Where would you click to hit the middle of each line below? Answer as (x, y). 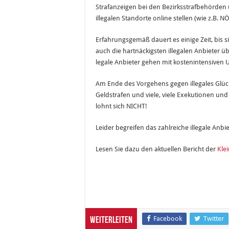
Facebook (168, 219)
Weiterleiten (111, 221)
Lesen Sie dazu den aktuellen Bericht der (156, 149)
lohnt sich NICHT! (121, 106)
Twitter (214, 219)
